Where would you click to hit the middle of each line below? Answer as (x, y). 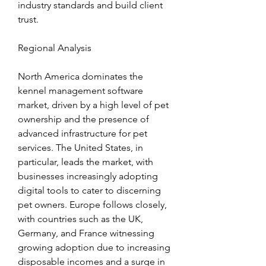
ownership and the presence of (83, 119)
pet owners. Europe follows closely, (92, 205)
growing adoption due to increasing (94, 248)
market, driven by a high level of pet (93, 105)
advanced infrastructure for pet (83, 134)
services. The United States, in (80, 148)
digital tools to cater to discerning (89, 191)
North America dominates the (80, 77)
